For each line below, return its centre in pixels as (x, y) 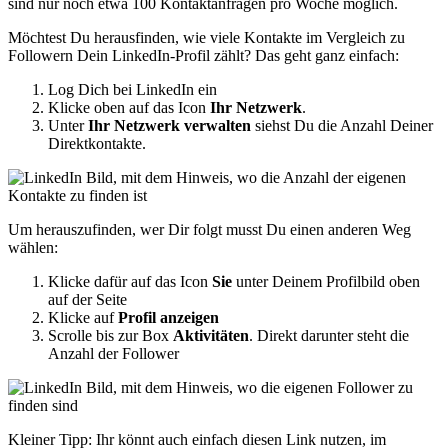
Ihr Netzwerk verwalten (169, 126)
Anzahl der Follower (113, 354)
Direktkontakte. (97, 144)
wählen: (33, 248)
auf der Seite (87, 300)
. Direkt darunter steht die (329, 336)
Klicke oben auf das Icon (129, 108)
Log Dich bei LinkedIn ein (132, 90)
